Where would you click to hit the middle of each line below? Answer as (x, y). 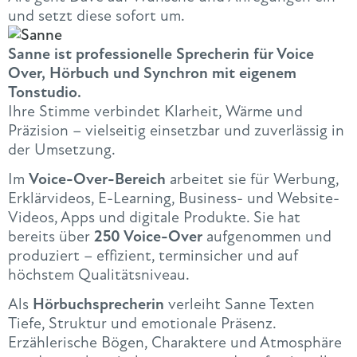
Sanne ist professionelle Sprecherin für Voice (161, 53)
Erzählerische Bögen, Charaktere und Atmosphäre (175, 343)
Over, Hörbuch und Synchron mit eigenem (152, 73)
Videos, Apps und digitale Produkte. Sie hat (154, 218)
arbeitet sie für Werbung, (252, 179)
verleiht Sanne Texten (239, 304)
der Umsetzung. (62, 149)
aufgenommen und (267, 237)
